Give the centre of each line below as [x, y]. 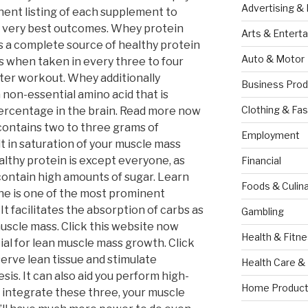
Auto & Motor [273, 59]
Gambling [262, 212]
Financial [261, 161]
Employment [270, 135]
